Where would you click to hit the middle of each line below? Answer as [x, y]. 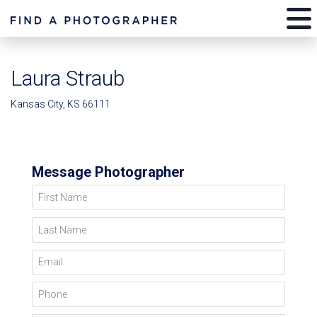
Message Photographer [108, 172]
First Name [58, 194]
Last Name [58, 226]
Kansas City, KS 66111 [60, 104]
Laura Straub [68, 78]
